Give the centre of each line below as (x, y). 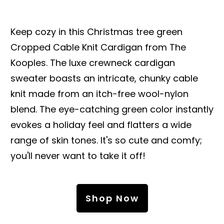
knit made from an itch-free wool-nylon (99, 93)
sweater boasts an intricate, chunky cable (104, 78)
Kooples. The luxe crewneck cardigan (93, 62)
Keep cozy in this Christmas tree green (96, 31)
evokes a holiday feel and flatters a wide (101, 124)
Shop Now (112, 198)
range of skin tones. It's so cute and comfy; (106, 140)
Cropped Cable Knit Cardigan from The (98, 47)
